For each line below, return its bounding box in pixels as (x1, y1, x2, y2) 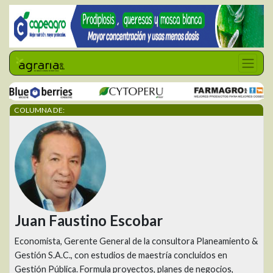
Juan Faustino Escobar (15, 211, 163, 229)
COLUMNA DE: (14, 105, 65, 115)
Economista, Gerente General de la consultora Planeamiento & (15, 236, 258, 246)
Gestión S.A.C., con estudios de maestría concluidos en (15, 250, 227, 260)
